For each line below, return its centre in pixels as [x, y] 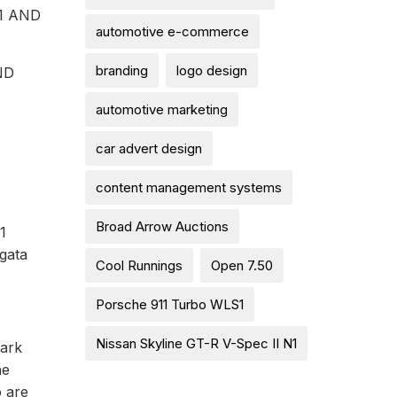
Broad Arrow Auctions [162, 226]
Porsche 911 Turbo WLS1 [170, 304]
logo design [212, 70]
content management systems [189, 187]
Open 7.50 [242, 265]
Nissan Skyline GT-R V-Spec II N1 [196, 343]
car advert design [149, 148]
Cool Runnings [139, 265]
